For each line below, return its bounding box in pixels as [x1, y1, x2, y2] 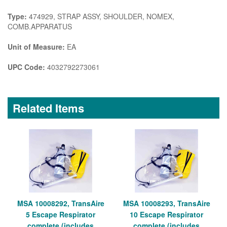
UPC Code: [8, 61, 45, 72]
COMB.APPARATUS [8, 21, 72, 31]
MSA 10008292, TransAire [17, 198, 104, 208]
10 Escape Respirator [130, 209, 203, 219]
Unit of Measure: [8, 41, 65, 52]
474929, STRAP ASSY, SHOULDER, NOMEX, [27, 11, 174, 21]
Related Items [13, 99, 84, 116]
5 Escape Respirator [26, 209, 95, 219]
